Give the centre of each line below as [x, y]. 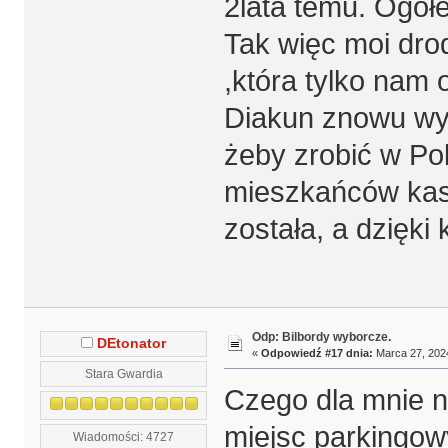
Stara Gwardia [123, 374]
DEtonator [132, 344]
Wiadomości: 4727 [124, 437]
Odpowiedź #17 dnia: [316, 352]
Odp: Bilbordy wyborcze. [321, 336]
